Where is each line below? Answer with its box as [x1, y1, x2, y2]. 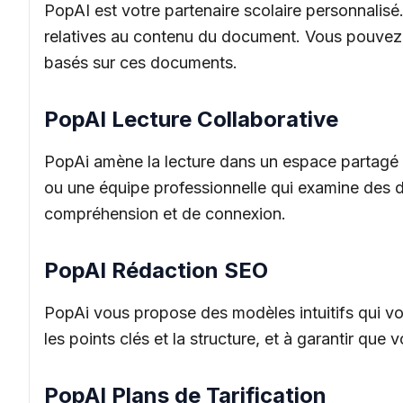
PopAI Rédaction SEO [44, 257, 268, 283]
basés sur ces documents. [44, 53, 237, 72]
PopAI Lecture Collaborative [44, 106, 338, 132]
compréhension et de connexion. [44, 204, 286, 223]
